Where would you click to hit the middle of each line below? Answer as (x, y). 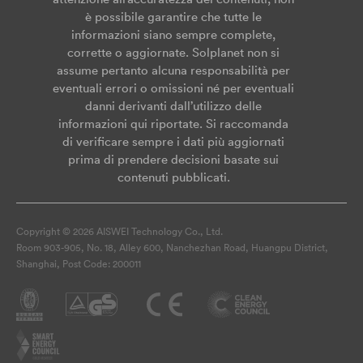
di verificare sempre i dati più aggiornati (173, 142)
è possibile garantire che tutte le (173, 17)
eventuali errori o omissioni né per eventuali (173, 88)
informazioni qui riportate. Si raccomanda (173, 124)
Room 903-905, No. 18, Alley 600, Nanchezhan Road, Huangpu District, (172, 248)
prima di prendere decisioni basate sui (173, 160)
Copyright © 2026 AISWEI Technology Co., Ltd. (120, 232)
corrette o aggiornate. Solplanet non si (173, 53)
